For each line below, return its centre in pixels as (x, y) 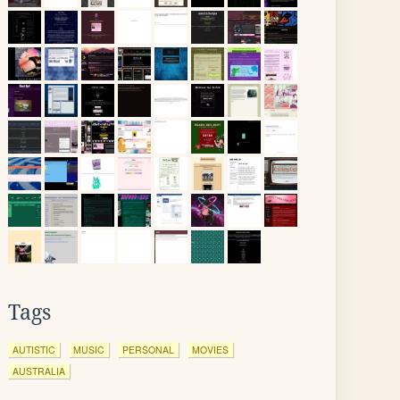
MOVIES (210, 350)
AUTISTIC (34, 350)
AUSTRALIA (39, 371)
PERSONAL (148, 350)
